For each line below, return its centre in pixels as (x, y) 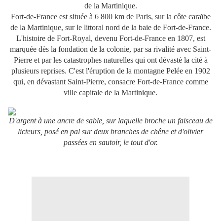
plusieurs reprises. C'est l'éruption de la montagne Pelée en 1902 (110, 71)
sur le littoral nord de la (102, 28)
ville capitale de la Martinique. (110, 93)
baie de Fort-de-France (174, 28)
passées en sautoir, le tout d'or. (110, 143)
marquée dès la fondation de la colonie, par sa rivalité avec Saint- (110, 49)
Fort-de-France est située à (53, 17)
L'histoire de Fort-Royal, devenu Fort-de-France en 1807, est (110, 38)
